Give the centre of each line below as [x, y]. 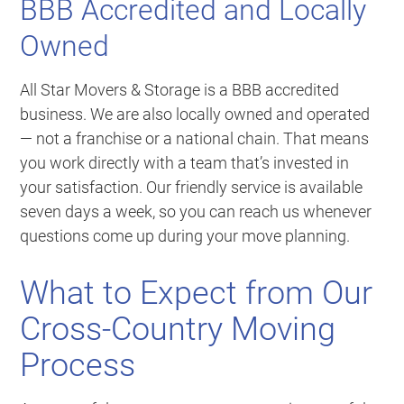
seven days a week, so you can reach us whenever [196, 212]
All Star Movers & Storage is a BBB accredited [180, 90]
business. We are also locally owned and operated [195, 115]
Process [78, 366]
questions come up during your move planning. [185, 236]
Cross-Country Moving [178, 330]
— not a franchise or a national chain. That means [195, 139]
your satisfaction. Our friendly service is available [192, 188]
